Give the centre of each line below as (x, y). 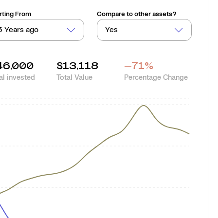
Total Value (74, 78)
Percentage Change (156, 78)
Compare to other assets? (137, 14)
